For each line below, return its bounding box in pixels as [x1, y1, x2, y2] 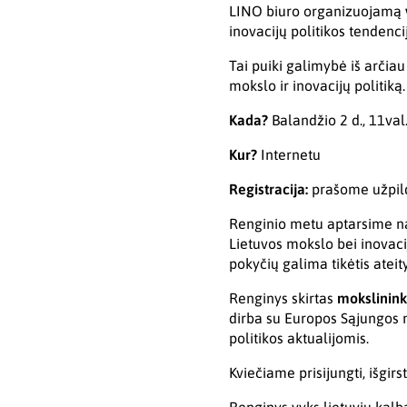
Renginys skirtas [229, 290, 337, 307]
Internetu [257, 146, 321, 164]
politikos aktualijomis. [229, 330, 369, 347]
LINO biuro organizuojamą [229, 3, 405, 20]
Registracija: [229, 181, 308, 198]
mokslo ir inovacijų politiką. [229, 77, 405, 94]
